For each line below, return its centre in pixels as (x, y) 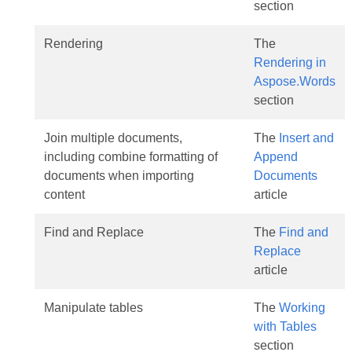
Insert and (306, 138)
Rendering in (290, 62)
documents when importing (119, 176)
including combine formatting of (130, 157)
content (64, 194)
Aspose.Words (294, 81)
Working (302, 308)
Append (275, 157)
